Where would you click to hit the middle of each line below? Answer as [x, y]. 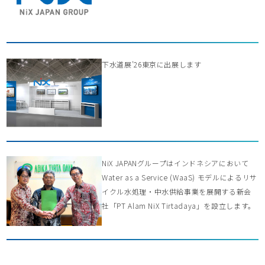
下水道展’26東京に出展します [152, 64]
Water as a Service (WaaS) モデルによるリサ [180, 177]
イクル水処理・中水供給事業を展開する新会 [177, 191]
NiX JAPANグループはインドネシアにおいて [175, 163]
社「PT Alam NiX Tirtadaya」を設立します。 [179, 205]
